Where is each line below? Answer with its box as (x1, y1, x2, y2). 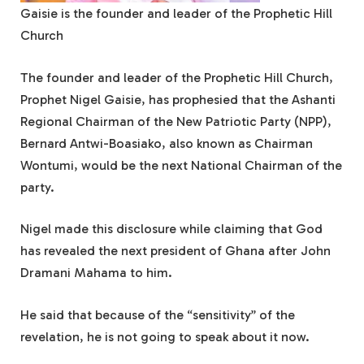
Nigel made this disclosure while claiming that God (20, 221, 323, 237)
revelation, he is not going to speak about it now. (20, 328, 310, 344)
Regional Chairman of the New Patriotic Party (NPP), (20, 113, 331, 129)
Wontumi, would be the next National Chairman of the (20, 157, 342, 173)
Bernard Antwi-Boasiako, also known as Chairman (20, 135, 313, 151)
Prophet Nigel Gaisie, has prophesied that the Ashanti (20, 91, 336, 107)
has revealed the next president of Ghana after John (20, 243, 331, 259)
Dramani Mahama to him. (20, 265, 172, 281)
